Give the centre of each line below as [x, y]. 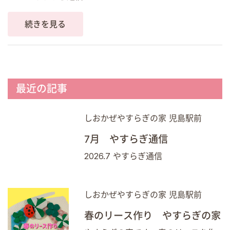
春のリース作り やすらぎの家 [153, 215]
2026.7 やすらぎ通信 [123, 156]
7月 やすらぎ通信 [126, 139]
